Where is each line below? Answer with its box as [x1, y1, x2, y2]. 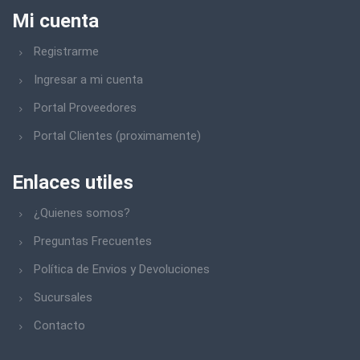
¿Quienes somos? [34, 206, 130, 220]
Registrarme [34, 44, 99, 59]
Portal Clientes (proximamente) [34, 129, 201, 143]
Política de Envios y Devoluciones [34, 262, 210, 276]
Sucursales [34, 290, 92, 305]
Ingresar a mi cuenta [34, 72, 143, 87]
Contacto [34, 318, 85, 333]
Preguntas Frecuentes [34, 234, 152, 248]
